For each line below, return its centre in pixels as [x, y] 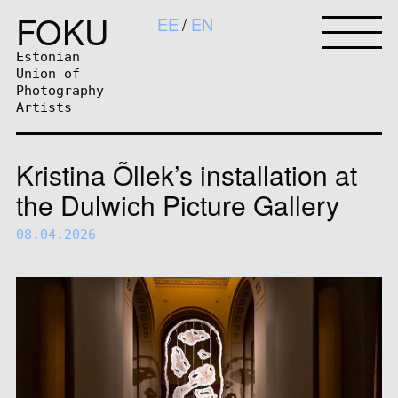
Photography [60, 91]
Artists [44, 107]
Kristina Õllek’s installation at [187, 175]
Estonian [48, 57]
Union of [48, 74]
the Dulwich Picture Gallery [178, 205]
